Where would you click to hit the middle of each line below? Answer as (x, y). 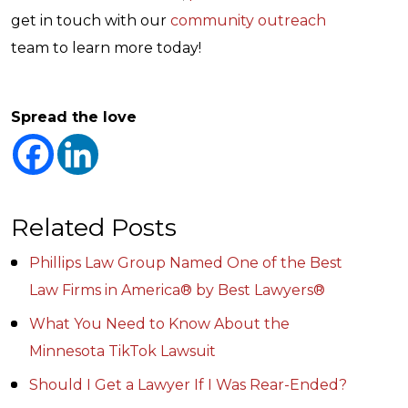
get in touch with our (91, 20)
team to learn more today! (106, 48)
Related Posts (94, 227)
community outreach (248, 20)
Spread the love (74, 117)
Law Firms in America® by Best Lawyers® (177, 290)
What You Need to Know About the (159, 324)
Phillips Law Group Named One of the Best (186, 263)
